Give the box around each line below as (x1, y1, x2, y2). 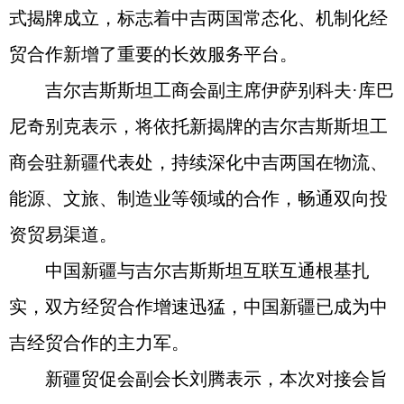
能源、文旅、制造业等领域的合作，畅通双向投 (9, 188, 388, 208)
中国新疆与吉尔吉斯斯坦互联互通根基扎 (45, 261, 370, 280)
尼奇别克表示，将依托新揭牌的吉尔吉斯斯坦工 (9, 116, 388, 136)
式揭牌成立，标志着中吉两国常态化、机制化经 (9, 8, 388, 28)
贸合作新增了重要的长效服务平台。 (9, 44, 298, 64)
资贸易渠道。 (9, 225, 117, 244)
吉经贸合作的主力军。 (9, 333, 189, 353)
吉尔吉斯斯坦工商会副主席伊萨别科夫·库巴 (45, 80, 394, 100)
